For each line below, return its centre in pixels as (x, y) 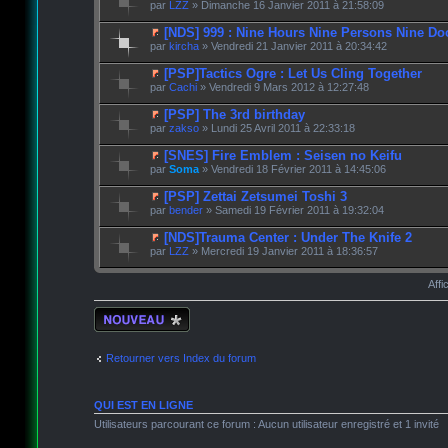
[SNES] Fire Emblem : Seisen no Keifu (282, 155)
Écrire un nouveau (138, 312)
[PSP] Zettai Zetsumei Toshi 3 (255, 196)
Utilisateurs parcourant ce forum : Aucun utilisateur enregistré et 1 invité (266, 423)
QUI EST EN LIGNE (143, 404)
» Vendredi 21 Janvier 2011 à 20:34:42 (292, 45)
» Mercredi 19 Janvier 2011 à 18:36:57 (283, 250)
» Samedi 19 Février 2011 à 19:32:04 (293, 209)
